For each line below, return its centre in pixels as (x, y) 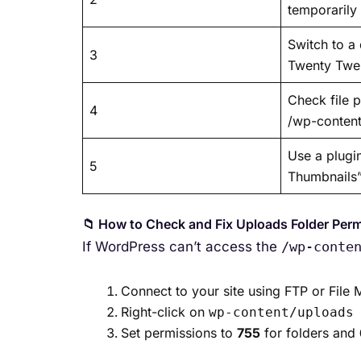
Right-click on (165, 311)
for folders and (310, 332)
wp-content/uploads (281, 312)
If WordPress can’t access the (182, 246)
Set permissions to (179, 332)
